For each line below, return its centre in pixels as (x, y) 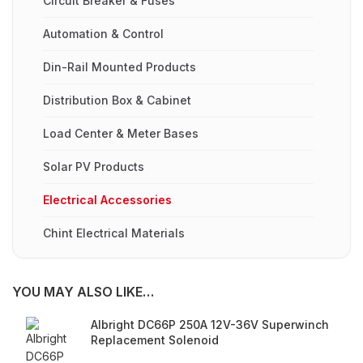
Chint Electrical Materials (114, 233)
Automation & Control (103, 34)
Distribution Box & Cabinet (117, 100)
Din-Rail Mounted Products (120, 67)
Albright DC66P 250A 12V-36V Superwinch (210, 325)
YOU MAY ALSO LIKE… (83, 292)
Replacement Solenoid (155, 340)
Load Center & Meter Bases (121, 134)
